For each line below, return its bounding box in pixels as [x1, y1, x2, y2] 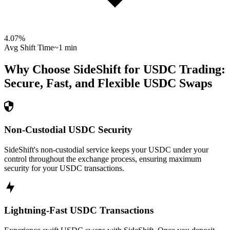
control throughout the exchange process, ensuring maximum [4, 154, 201, 163]
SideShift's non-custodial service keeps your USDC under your [4, 145, 208, 154]
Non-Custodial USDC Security [4, 124, 132, 135]
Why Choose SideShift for [4, 63, 143, 76]
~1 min [54, 43, 77, 52]
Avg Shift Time [4, 43, 54, 52]
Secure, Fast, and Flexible [4, 76, 140, 90]
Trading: [176, 63, 225, 76]
